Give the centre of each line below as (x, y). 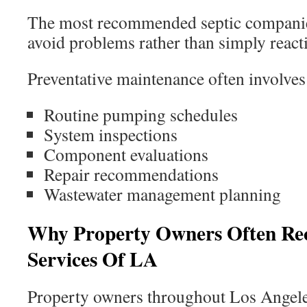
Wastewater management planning (162, 194)
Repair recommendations (131, 174)
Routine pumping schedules (141, 114)
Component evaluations (126, 154)
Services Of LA (93, 259)
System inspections (111, 134)
